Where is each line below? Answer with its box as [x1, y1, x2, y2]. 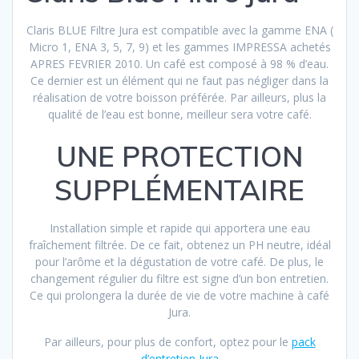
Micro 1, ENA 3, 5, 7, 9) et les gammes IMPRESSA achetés [28, 39, 331, 55]
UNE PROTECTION [56, 139, 303, 175]
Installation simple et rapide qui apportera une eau [49, 220, 310, 236]
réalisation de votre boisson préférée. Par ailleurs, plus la [33, 90, 326, 106]
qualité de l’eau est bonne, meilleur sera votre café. [47, 107, 312, 123]
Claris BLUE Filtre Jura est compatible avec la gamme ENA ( [26, 22, 333, 38]
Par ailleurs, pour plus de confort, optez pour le [43, 334, 292, 350]
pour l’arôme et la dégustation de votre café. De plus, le [35, 254, 324, 270]
